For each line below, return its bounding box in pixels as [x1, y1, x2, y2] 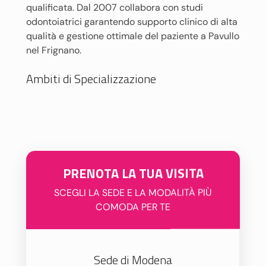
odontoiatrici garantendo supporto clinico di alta [26, 15, 237, 28]
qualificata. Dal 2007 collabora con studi [26, 1, 203, 14]
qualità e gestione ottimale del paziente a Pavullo [26, 30, 239, 42]
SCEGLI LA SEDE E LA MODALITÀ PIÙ [54, 186, 212, 198]
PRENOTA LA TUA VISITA [62, 163, 204, 183]
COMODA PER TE [96, 200, 170, 213]
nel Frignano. [26, 44, 81, 56]
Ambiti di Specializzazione [26, 69, 156, 88]
